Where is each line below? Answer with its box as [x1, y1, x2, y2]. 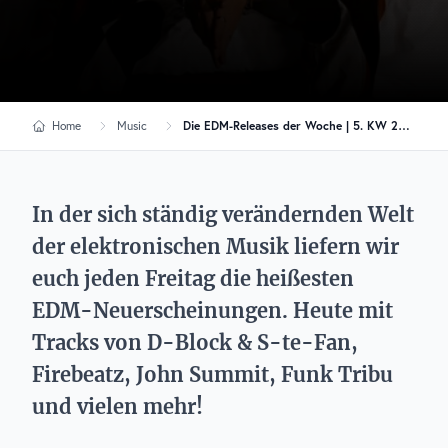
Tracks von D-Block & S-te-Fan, [32, 330, 358, 355]
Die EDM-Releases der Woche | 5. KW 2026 [398, 118, 410, 133]
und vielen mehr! [32, 394, 203, 419]
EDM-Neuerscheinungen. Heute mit [32, 298, 393, 323]
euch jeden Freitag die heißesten [32, 266, 354, 291]
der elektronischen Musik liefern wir [32, 234, 399, 259]
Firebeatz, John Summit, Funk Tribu [32, 362, 393, 387]
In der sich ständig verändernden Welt [32, 202, 414, 227]
